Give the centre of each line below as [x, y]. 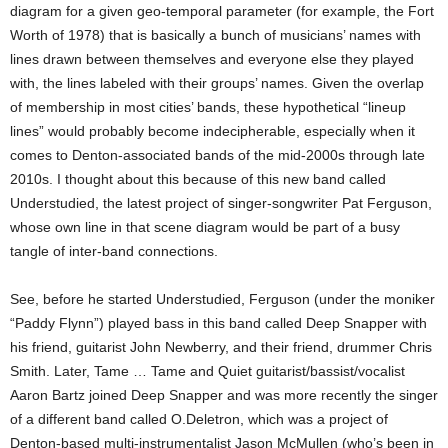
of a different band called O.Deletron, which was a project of [199, 419]
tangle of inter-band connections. [114, 251]
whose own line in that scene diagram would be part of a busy [205, 227]
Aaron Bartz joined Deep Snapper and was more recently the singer [224, 395]
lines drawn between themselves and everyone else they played [212, 59]
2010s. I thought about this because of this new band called [198, 179]
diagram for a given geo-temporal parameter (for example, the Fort [222, 11]
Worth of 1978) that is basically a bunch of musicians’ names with [215, 35]
